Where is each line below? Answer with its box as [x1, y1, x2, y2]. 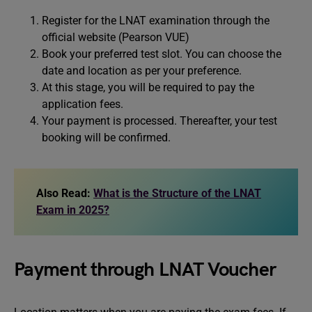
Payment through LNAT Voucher [14, 258, 276, 281]
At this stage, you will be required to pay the [42, 81, 254, 94]
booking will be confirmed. [42, 131, 171, 144]
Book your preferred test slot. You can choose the [42, 47, 281, 61]
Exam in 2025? [36, 203, 109, 217]
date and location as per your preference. [42, 64, 242, 77]
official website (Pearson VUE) [42, 31, 189, 44]
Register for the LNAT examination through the [42, 14, 270, 27]
